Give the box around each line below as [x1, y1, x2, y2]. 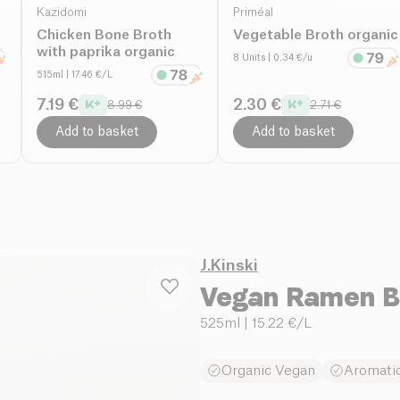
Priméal [233, 6, 273, 18]
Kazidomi [37, 6, 87, 18]
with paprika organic [37, 45, 175, 59]
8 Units [233, 53, 265, 62]
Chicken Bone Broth [37, 28, 171, 42]
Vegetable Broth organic [233, 28, 398, 42]
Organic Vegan [221, 363, 315, 378]
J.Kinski [200, 257, 258, 273]
